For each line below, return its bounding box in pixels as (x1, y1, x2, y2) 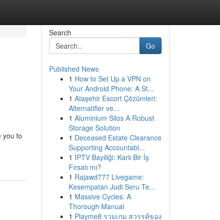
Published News (49, 64, 99, 74)
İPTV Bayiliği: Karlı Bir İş (74, 152, 149, 162)
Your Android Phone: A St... (68, 83, 154, 93)
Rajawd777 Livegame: (74, 172, 144, 182)
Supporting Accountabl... (68, 142, 145, 152)
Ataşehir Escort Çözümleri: (74, 93, 157, 103)
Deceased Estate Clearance (74, 133, 162, 142)
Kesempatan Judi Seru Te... (68, 182, 155, 192)
